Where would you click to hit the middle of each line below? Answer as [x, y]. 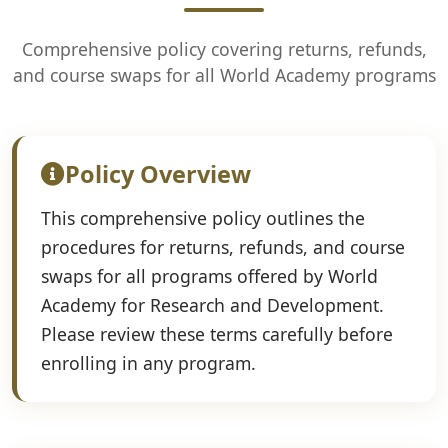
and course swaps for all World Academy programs [224, 75]
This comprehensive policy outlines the [203, 218]
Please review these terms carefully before [217, 334]
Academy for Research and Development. [212, 305]
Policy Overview [158, 174]
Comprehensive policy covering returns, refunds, [224, 49]
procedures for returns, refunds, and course [223, 247]
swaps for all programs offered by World [209, 276]
